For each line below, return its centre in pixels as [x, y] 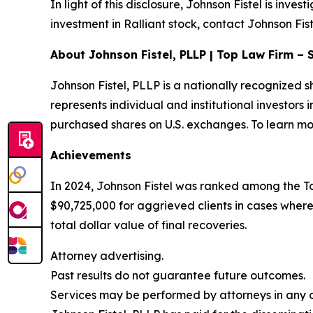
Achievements [91, 155]
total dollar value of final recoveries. [148, 225]
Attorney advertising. [107, 256]
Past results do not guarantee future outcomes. [178, 276]
